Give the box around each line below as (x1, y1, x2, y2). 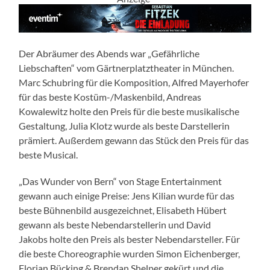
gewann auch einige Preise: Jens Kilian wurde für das (19, 190, 235, 202)
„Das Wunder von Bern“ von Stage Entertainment (19, 175, 222, 187)
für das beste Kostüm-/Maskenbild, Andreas (19, 91, 202, 103)
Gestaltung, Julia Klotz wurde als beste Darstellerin (19, 120, 230, 132)
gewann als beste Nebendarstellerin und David (19, 219, 212, 231)
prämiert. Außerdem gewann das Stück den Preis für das (19, 134, 250, 146)
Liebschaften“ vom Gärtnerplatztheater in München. (19, 62, 234, 74)
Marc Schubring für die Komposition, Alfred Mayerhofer (19, 77, 250, 89)
